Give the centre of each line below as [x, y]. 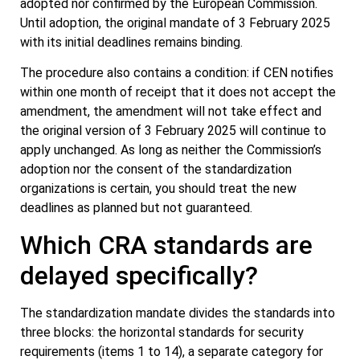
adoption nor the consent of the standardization [156, 170]
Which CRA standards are [166, 245]
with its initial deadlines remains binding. [131, 42]
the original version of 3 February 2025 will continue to [173, 131]
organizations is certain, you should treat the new [158, 189]
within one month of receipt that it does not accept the [178, 92]
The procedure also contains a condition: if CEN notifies [177, 73]
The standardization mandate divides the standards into [178, 313]
